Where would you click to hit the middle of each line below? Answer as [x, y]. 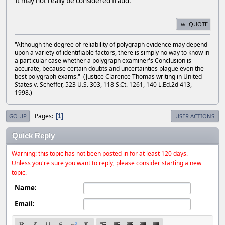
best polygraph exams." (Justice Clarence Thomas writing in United [108, 77]
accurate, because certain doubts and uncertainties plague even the [109, 69]
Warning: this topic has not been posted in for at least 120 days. [100, 154]
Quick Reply [33, 136]
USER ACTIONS [195, 116]
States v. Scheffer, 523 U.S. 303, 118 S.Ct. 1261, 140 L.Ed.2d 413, [103, 85]
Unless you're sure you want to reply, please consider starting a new [106, 163]
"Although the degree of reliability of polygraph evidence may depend [111, 45]
